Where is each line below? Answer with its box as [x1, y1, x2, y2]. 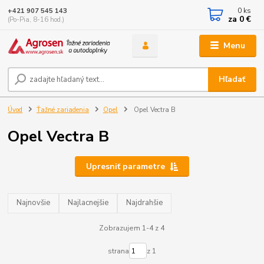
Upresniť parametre [85, 160, 165, 172]
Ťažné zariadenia [37, 105, 89, 115]
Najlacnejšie [68, 197, 109, 209]
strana [107, 246, 129, 256]
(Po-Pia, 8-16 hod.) [8, 15, 65, 24]
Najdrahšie [126, 197, 163, 209]
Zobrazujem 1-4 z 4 [99, 223, 165, 233]
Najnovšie [16, 197, 51, 209]
